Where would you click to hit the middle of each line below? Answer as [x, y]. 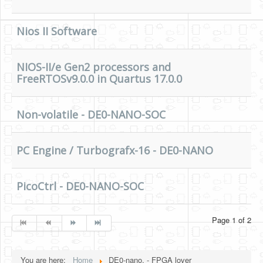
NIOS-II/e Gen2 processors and [94, 67]
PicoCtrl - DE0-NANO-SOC [80, 186]
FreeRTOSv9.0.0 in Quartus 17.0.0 [99, 79]
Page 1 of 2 [232, 220]
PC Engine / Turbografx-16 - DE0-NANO [115, 150]
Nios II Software [57, 31]
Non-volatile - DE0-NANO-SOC [91, 114]
